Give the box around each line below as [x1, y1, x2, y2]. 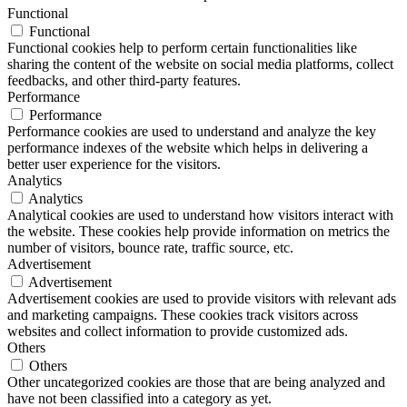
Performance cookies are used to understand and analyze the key [7, 123, 376, 139]
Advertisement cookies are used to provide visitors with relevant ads [7, 290, 396, 306]
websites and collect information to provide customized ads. [7, 323, 348, 339]
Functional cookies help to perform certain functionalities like [7, 39, 357, 55]
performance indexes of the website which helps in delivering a [7, 139, 368, 155]
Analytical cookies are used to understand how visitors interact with [7, 206, 393, 223]
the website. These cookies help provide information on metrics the [7, 223, 390, 239]
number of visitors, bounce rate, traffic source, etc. [7, 239, 293, 255]
